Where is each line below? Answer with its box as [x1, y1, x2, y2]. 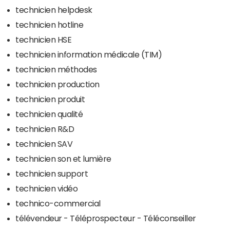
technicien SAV [15, 140, 73, 148]
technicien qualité [15, 110, 83, 118]
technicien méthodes [15, 65, 97, 73]
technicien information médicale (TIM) [15, 50, 162, 59]
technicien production [15, 80, 100, 88]
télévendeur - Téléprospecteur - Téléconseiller [15, 214, 196, 222]
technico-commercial [15, 199, 101, 207]
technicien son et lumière [15, 155, 111, 163]
